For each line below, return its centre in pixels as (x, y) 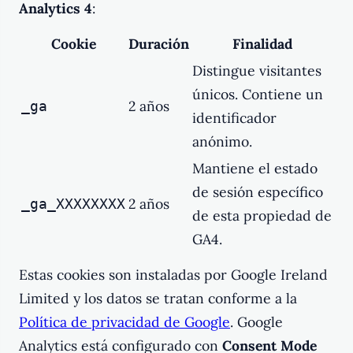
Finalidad (262, 43)
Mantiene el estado (255, 168)
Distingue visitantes (257, 70)
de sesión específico (258, 191)
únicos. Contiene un (258, 94)
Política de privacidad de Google (124, 321)
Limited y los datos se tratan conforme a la (158, 298)
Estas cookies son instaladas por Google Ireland (173, 274)
